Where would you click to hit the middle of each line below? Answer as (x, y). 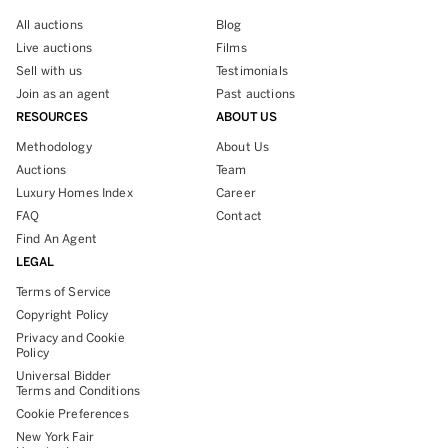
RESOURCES (52, 116)
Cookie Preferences (72, 413)
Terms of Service (64, 291)
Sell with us (49, 70)
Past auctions (255, 93)
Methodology (54, 146)
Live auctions (54, 47)
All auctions (49, 24)
